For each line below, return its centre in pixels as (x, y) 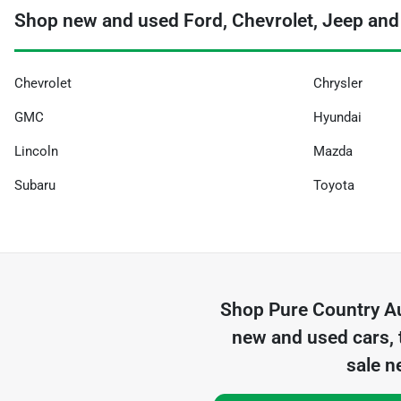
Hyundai (337, 117)
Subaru (35, 185)
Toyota (334, 185)
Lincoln (36, 151)
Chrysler (338, 83)
